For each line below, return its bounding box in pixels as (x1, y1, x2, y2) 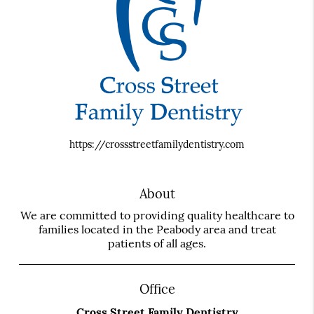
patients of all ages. (108, 236, 206, 251)
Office (139, 281, 175, 298)
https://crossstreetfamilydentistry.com (69, 138, 245, 151)
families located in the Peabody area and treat (38, 222, 276, 237)
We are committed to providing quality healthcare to (20, 208, 294, 223)
